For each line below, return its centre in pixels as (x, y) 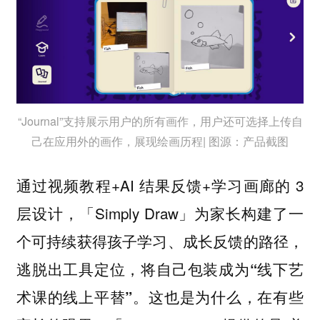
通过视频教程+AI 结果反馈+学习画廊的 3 (160, 185)
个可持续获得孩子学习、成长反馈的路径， (160, 240)
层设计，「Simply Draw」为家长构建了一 (160, 212)
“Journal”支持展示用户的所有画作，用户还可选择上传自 (160, 121)
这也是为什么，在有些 (226, 296)
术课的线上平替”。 (82, 296)
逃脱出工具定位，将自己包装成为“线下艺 (160, 269)
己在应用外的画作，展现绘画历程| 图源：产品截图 (160, 141)
